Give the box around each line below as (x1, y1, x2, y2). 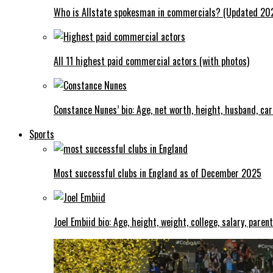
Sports (29, 126, 54, 141)
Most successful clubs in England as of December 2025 (54, 165, 261, 180)
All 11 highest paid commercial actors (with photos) (54, 53, 249, 68)
